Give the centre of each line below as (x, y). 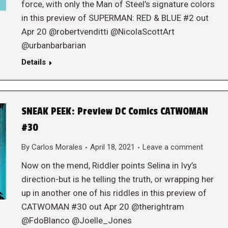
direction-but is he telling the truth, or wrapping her (117, 179)
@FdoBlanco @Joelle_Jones (76, 220)
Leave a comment (173, 147)
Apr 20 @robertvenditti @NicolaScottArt (98, 32)
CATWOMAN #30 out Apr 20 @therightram (103, 207)
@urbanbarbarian (53, 45)
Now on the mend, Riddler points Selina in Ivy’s (109, 165)
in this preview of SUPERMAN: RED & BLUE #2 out (115, 18)
